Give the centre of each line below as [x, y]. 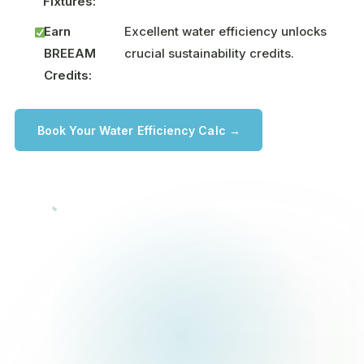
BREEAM [70, 53]
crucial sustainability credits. [209, 53]
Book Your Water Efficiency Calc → [139, 130]
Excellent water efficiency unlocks [225, 31]
